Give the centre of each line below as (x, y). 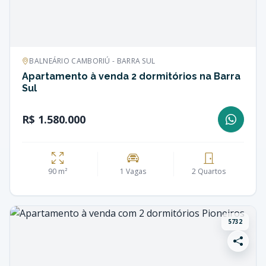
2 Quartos (209, 171)
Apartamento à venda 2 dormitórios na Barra (131, 76)
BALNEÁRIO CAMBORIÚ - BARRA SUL (92, 61)
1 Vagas (133, 171)
